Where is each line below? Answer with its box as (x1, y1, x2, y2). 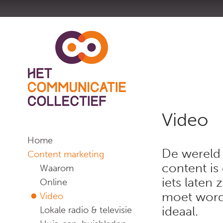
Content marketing (27, 149, 104, 160)
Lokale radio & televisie (40, 205, 132, 216)
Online (40, 177, 67, 188)
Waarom (40, 163, 74, 174)
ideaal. (162, 204, 198, 219)
